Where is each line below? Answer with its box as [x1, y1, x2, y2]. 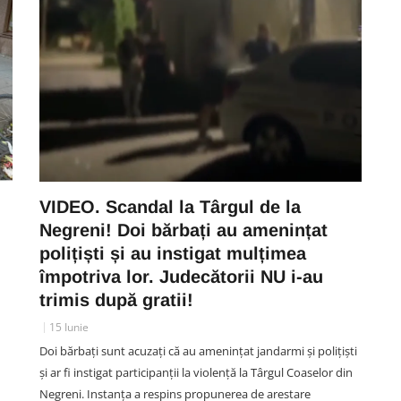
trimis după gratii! [39, 290, 193, 310]
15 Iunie [49, 320, 89, 335]
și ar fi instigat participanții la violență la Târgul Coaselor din [39, 364, 353, 380]
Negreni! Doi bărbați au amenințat [39, 220, 328, 240]
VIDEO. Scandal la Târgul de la [39, 197, 301, 217]
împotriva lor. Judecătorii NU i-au [39, 267, 323, 286]
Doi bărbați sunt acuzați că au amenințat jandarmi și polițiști [39, 343, 357, 359]
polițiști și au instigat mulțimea [39, 243, 306, 263]
